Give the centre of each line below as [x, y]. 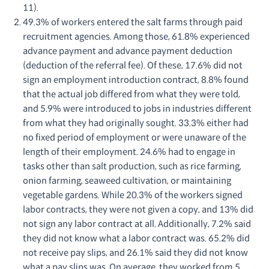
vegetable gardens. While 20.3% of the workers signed [133, 195]
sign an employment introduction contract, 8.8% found [136, 80]
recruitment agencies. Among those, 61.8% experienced [136, 37]
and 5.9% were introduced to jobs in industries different [137, 109]
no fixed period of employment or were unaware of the [134, 138]
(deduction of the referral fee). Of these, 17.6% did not [133, 65]
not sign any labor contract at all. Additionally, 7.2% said [137, 224]
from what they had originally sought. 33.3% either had [136, 123]
